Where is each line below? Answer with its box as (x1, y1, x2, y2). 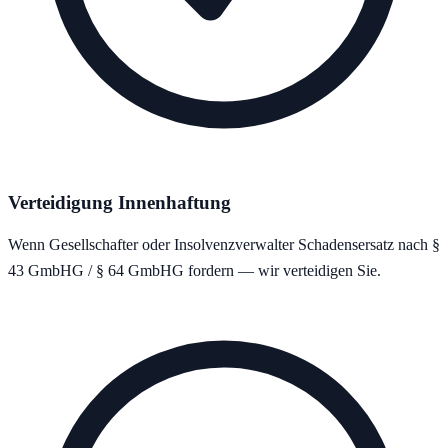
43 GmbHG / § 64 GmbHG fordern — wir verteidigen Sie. (8, 262, 381, 280)
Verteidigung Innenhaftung (8, 191, 231, 213)
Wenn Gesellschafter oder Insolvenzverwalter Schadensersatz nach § (8, 236, 440, 254)
